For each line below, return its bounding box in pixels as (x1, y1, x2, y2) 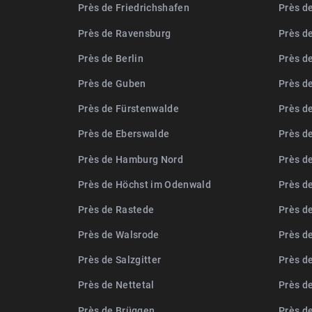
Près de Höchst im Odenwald (78, 177, 212, 191)
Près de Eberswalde (78, 127, 170, 141)
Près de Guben (78, 76, 146, 90)
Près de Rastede (78, 202, 155, 216)
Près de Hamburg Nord (78, 152, 183, 166)
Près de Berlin (78, 51, 143, 65)
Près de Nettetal (78, 278, 155, 292)
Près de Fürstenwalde (78, 102, 179, 116)
